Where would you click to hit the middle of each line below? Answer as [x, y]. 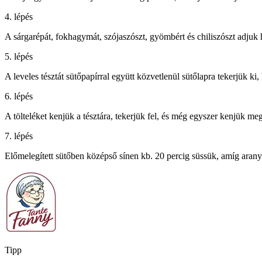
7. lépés [19, 136]
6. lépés [19, 96]
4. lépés [19, 17]
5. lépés [19, 57]
